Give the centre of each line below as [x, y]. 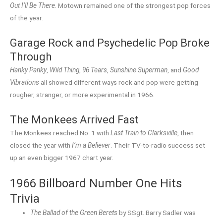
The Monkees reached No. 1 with [60, 133]
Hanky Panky [28, 70]
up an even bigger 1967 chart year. [62, 157]
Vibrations [25, 82]
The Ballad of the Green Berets [74, 212]
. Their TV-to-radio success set [158, 145]
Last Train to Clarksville [144, 133]
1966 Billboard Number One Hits [96, 183]
